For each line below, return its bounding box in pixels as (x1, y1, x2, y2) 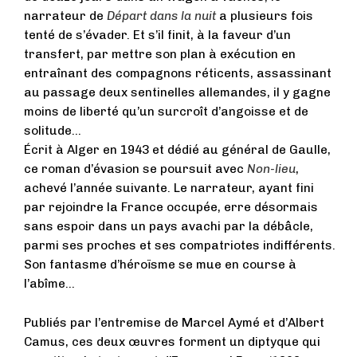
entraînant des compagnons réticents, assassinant (24, 65, 331, 80)
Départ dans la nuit (107, 8, 216, 23)
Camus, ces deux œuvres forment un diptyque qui (24, 334, 320, 349)
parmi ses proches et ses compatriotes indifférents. (24, 237, 335, 253)
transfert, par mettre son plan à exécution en (24, 46, 296, 61)
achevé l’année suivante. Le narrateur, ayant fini (24, 180, 314, 195)
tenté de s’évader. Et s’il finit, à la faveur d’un (24, 27, 291, 42)
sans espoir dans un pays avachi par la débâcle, (24, 218, 313, 233)
